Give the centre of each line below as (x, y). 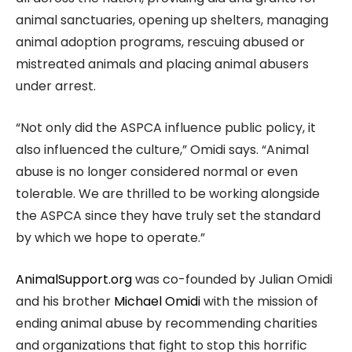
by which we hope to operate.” (110, 237)
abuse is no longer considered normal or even (157, 171)
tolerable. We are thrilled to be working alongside (168, 193)
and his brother (65, 301)
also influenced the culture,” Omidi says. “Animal (162, 149)
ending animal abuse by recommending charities (167, 323)
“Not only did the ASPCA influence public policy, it (166, 127)
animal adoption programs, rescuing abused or (160, 42)
